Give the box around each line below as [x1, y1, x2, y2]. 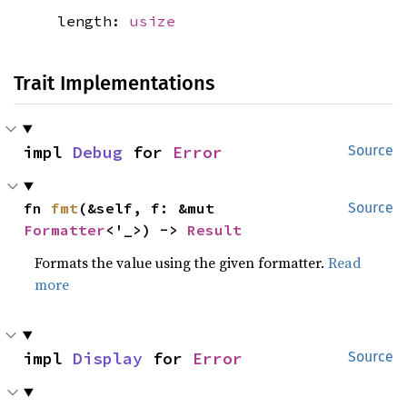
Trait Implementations [14, 70, 214, 95]
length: [57, 11, 130, 30]
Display [73, 347, 143, 369]
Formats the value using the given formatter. [35, 252, 329, 273]
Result [187, 220, 243, 239]
